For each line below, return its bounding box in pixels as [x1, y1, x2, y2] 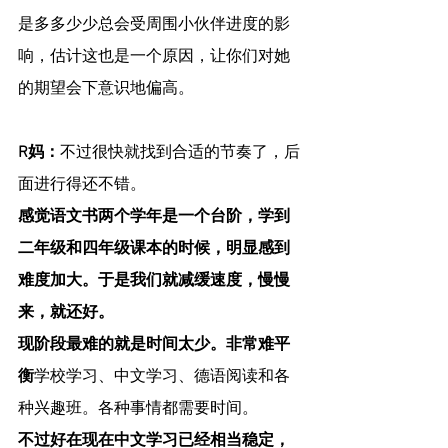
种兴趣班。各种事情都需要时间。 [18, 399, 258, 420]
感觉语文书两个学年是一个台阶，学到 [18, 207, 290, 228]
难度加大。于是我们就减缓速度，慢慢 [18, 271, 290, 292]
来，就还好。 [18, 303, 114, 324]
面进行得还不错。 [18, 175, 146, 196]
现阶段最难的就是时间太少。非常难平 [18, 335, 290, 356]
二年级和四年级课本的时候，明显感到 [18, 239, 290, 260]
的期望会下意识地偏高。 [18, 79, 194, 100]
